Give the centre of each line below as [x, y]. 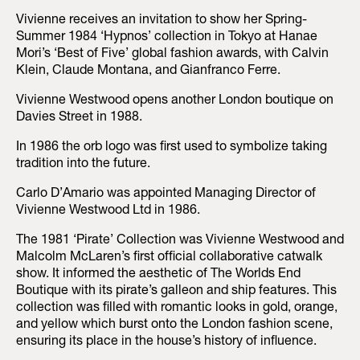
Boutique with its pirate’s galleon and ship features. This [176, 291]
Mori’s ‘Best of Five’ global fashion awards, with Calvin [172, 54]
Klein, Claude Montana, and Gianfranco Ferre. [148, 71]
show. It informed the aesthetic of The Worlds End [158, 274]
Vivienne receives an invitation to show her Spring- [162, 20]
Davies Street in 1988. [79, 118]
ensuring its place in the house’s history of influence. [166, 342]
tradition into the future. [83, 164]
